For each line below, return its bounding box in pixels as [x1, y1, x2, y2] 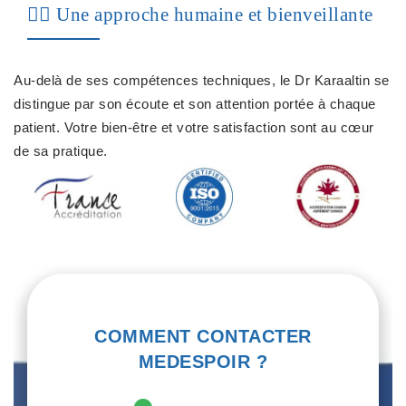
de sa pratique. [14, 143, 108, 159]
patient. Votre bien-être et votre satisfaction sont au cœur [14, 120, 374, 135]
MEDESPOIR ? [138, 351, 268, 372]
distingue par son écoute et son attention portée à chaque [14, 96, 376, 111]
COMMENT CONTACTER [94, 325, 312, 346]
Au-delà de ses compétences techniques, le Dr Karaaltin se [14, 72, 390, 88]
